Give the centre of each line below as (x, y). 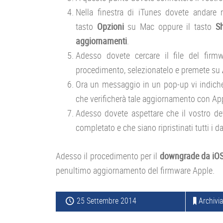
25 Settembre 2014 (107, 200)
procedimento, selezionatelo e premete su (149, 69)
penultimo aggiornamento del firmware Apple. (135, 170)
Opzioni (112, 26)
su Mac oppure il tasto (171, 26)
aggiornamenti (101, 41)
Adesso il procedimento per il (108, 156)
